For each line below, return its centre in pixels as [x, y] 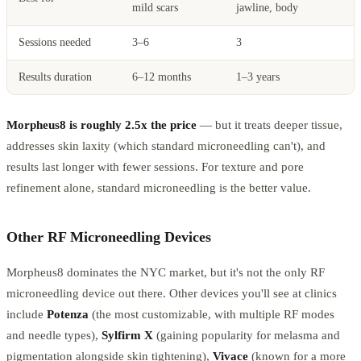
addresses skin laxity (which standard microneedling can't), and [166, 145]
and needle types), [54, 335]
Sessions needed [55, 42]
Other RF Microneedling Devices [109, 237]
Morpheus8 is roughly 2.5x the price [102, 124]
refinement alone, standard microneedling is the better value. [159, 187]
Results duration [55, 77]
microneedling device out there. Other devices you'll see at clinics [172, 293]
